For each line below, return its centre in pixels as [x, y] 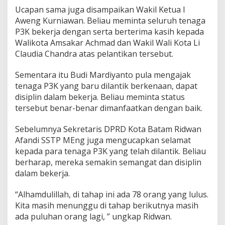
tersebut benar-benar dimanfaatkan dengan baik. [109, 108]
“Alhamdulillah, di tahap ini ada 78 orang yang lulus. [112, 194]
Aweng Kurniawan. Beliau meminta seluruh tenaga [110, 21]
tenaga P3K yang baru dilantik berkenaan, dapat [106, 86]
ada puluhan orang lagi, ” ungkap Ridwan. [93, 216]
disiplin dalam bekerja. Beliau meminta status [100, 97]
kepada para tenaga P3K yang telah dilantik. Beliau [110, 151]
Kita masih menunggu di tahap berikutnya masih [107, 205]
